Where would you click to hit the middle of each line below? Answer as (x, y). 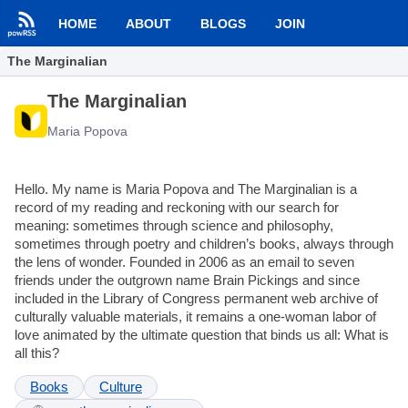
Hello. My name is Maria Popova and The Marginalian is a (186, 189)
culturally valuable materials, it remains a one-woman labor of (195, 316)
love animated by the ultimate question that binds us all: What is (202, 335)
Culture (121, 388)
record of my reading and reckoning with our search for (177, 207)
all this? (37, 353)
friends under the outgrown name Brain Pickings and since (187, 280)
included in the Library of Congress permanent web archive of (196, 298)
